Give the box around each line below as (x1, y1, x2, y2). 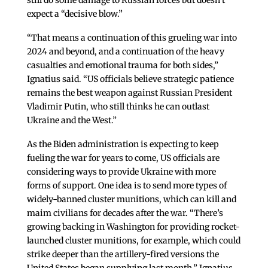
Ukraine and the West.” (26, 114, 117, 126)
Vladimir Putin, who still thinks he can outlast (26, 100, 209, 112)
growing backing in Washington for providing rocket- (26, 221, 240, 232)
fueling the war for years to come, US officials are (26, 152, 220, 163)
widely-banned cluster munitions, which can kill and (26, 193, 236, 205)
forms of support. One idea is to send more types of (26, 179, 227, 191)
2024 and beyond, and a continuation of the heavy (26, 45, 224, 57)
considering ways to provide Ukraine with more (26, 166, 216, 177)
